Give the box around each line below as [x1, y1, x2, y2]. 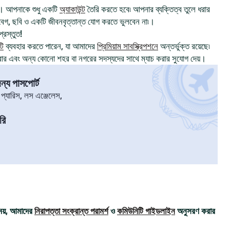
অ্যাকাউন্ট [60, 4, 85, 14]
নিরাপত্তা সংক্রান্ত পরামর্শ [34, 206, 108, 216]
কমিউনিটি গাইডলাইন [117, 206, 175, 216]
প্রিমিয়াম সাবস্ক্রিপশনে [97, 41, 158, 51]
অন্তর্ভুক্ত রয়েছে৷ [158, 41, 210, 51]
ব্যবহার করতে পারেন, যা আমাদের [4, 41, 97, 51]
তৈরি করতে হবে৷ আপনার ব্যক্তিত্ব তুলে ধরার [85, 4, 210, 14]
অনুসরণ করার [175, 206, 215, 216]
